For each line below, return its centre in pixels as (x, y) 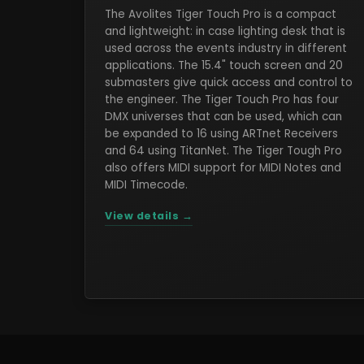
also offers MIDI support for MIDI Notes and (223, 168)
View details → (149, 216)
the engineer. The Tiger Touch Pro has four (222, 100)
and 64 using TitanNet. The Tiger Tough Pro (223, 151)
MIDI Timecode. (146, 185)
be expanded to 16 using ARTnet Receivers (221, 134)
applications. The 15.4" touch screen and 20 (224, 65)
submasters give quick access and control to (229, 82)
